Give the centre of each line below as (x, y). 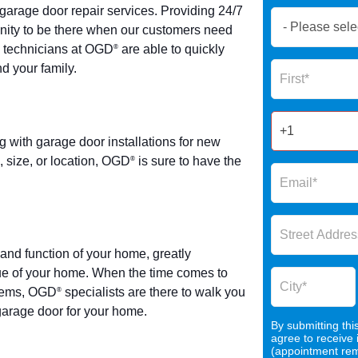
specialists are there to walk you (153, 292)
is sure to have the (188, 161)
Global (288, 54)
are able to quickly (171, 49)
